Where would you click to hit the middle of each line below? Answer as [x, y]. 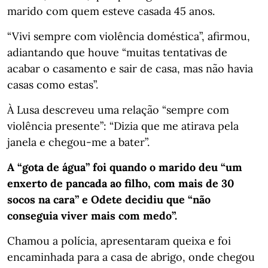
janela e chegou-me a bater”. [78, 142]
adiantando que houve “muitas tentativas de [117, 52]
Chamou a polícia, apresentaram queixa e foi [119, 240]
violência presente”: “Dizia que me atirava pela [123, 126]
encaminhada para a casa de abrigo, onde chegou [131, 257]
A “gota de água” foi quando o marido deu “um [125, 167]
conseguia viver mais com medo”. [92, 215]
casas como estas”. [53, 84]
